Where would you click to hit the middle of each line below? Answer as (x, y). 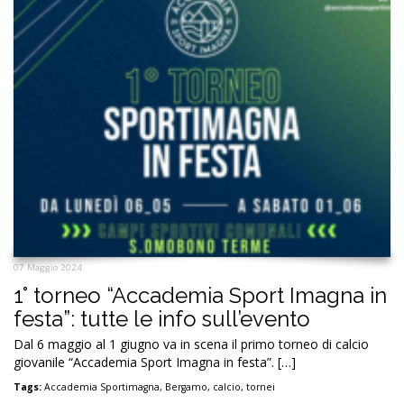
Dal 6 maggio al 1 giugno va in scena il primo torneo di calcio (191, 344)
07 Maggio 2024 (48, 268)
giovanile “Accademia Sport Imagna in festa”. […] (155, 363)
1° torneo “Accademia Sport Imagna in (200, 296)
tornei (261, 387)
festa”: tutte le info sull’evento (162, 319)
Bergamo (186, 387)
